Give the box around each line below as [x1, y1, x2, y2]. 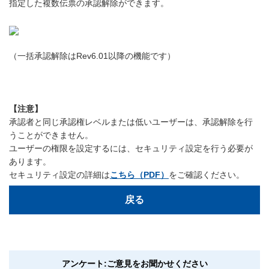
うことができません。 [9, 130, 93, 141]
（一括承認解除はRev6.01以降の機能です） [9, 51, 175, 61]
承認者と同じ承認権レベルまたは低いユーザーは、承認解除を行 [9, 117, 253, 127]
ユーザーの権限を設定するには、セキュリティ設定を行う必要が [9, 144, 253, 154]
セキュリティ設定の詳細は [9, 170, 110, 180]
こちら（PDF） [110, 170, 169, 180]
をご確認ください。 [169, 170, 244, 180]
